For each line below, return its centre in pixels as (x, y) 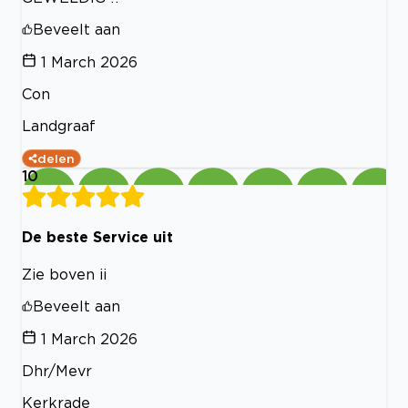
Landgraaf (59, 126)
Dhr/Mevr (57, 370)
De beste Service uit (97, 237)
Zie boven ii (64, 274)
